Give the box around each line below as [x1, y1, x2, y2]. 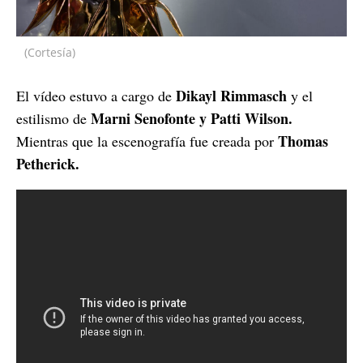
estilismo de [16, 108, 91, 128]
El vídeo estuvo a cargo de [16, 85, 176, 105]
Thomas [278, 130, 328, 152]
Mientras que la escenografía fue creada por [16, 130, 278, 151]
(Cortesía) [24, 44, 75, 60]
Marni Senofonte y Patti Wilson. [91, 107, 293, 129]
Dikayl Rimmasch [176, 84, 287, 106]
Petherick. [16, 152, 79, 174]
